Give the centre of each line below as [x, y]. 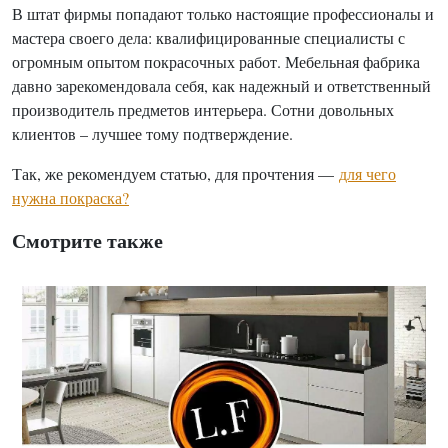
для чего [367, 173]
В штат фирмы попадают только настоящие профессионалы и [223, 13]
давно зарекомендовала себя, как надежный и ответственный [221, 85]
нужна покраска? [70, 197]
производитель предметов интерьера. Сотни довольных [203, 109]
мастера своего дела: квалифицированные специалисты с [208, 37]
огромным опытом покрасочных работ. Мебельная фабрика [216, 61]
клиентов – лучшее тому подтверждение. [152, 133]
